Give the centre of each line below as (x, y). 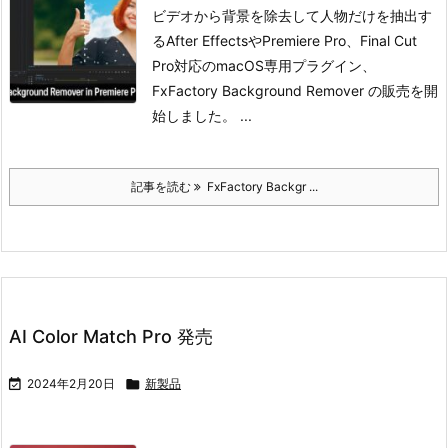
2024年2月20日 (71, 383)
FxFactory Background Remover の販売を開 (295, 90)
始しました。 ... (202, 115)
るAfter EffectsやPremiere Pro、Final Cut (284, 40)
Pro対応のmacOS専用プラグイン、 (264, 65)
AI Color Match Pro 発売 (111, 336)
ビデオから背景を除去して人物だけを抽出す (292, 15)
